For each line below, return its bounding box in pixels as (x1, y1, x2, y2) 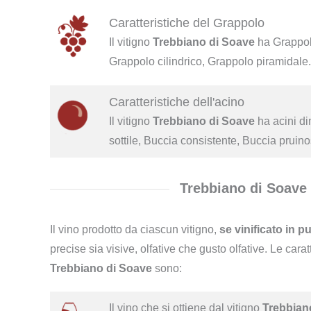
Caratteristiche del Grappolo (108, 16, 264, 31)
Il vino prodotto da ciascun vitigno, (50, 224, 219, 236)
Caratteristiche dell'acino (108, 95, 244, 110)
